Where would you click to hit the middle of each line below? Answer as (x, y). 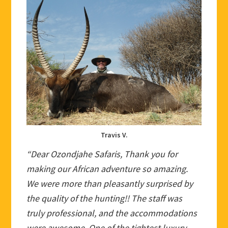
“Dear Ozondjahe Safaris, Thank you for (102, 154)
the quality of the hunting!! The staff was (105, 198)
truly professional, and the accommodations (112, 213)
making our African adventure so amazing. (107, 168)
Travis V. (114, 135)
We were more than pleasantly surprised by (110, 183)
